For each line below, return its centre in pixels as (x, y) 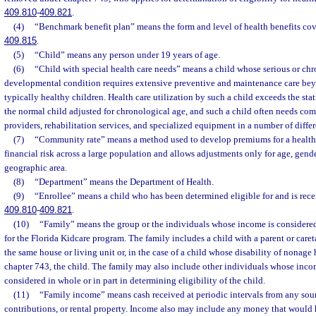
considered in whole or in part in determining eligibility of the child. (135, 280)
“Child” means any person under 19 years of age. (127, 55)
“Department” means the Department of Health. (124, 182)
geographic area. (36, 168)
